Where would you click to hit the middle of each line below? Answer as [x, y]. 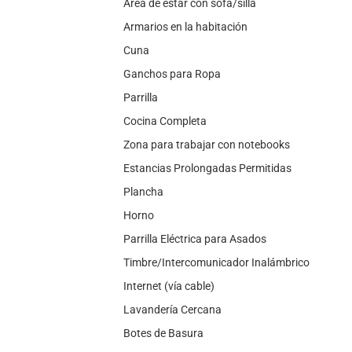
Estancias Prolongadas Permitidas [207, 168]
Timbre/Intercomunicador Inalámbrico [216, 262]
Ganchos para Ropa [172, 74]
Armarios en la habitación [185, 27]
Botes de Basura [163, 333]
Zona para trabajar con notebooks [207, 145]
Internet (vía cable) [169, 286]
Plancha [143, 192]
